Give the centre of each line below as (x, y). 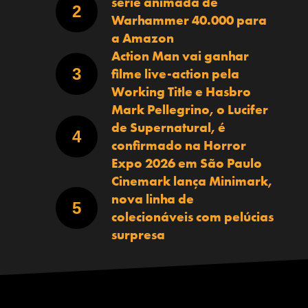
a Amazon (142, 38)
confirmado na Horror (178, 145)
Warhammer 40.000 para (189, 20)
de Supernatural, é (168, 127)
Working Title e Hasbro (181, 91)
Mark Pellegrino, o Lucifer (189, 109)
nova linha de (152, 199)
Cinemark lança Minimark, (191, 181)
